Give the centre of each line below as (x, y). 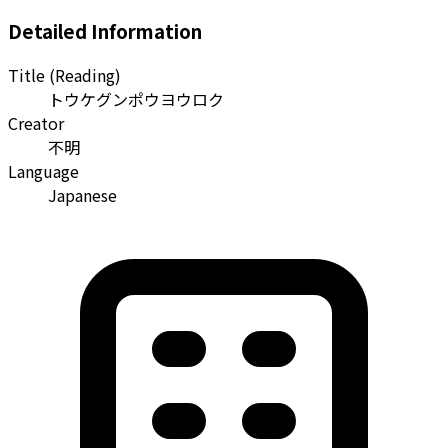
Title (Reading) (64, 75)
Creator (36, 123)
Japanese (82, 195)
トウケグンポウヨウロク (136, 99)
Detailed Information (105, 31)
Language (43, 171)
